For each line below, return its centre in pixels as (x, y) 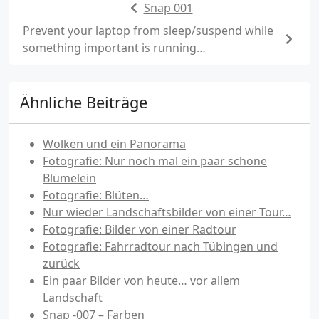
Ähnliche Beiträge (84, 102)
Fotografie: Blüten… (96, 195)
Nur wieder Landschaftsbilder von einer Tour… (167, 212)
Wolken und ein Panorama (114, 143)
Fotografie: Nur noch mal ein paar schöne (155, 161)
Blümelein (69, 178)
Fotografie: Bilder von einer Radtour (140, 229)
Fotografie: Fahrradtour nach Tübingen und (160, 246)
